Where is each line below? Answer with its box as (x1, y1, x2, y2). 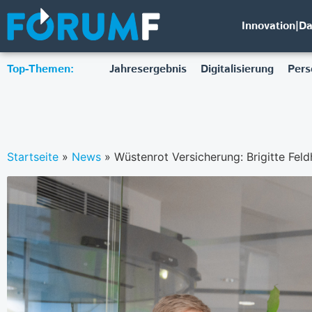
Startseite (7, 149, 58, 164)
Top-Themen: (7, 61, 74, 77)
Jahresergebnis (109, 61, 187, 77)
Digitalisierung (200, 61, 274, 77)
